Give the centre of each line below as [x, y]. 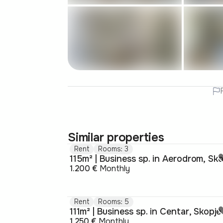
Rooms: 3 [113, 149]
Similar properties [116, 138]
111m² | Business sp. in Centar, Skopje [146, 212]
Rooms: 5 [113, 202]
